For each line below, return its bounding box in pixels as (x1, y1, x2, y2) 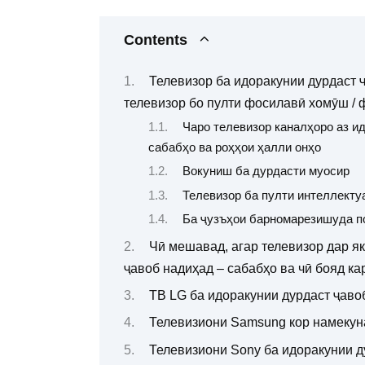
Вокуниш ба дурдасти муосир (182, 165, 350, 178)
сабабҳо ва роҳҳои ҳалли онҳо (148, 140, 321, 154)
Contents (124, 32, 187, 49)
